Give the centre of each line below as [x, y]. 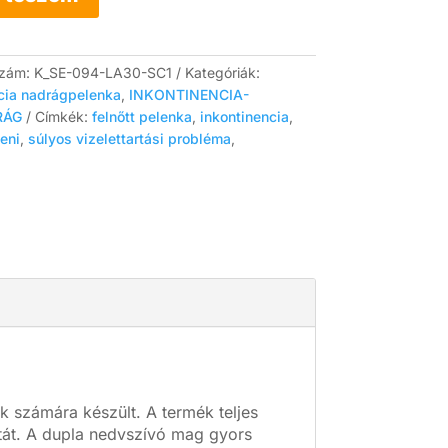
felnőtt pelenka [141, 116]
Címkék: [63, 116]
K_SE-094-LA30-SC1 [102, 72]
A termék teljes [202, 412]
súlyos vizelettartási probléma [129, 138]
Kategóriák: [222, 72]
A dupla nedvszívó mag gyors [139, 434]
